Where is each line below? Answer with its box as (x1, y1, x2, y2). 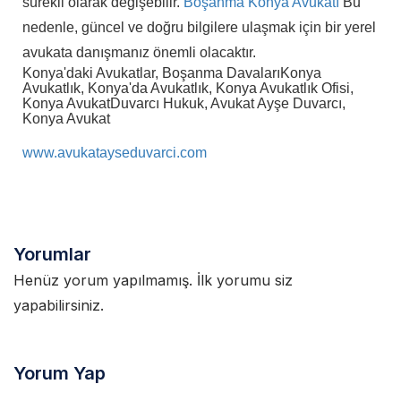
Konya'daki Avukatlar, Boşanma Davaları (22, 65, 281, 81)
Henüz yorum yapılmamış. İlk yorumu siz (13, 271, 294, 289)
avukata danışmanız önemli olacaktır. (22, 45, 257, 60)
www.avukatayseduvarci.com (22, 145, 208, 160)
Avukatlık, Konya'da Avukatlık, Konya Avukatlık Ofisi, (22, 81, 354, 96)
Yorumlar (13, 243, 92, 265)
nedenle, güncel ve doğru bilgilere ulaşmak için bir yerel (22, 20, 377, 35)
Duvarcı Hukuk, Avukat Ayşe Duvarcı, (110, 96, 346, 111)
